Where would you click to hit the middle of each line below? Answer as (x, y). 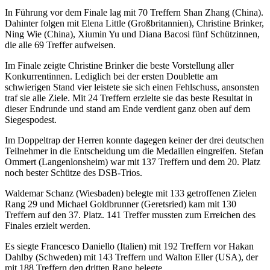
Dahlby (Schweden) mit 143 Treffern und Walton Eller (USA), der (131, 257)
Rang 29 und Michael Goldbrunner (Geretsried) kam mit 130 (121, 204)
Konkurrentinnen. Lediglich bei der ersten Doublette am (111, 76)
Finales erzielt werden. (48, 225)
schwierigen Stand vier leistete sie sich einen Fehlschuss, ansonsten (132, 87)
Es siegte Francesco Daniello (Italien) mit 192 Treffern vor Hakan (129, 246)
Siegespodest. (31, 119)
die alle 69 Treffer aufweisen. (60, 45)
